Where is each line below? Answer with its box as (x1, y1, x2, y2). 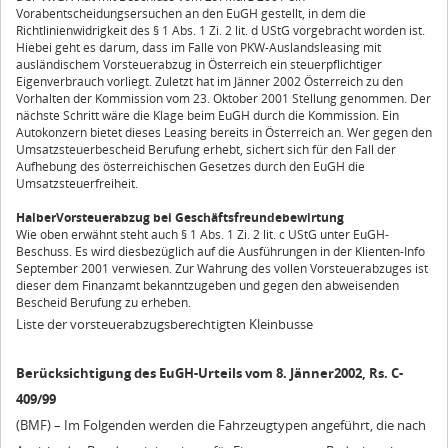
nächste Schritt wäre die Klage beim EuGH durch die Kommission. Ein (16, 107, 399, 125)
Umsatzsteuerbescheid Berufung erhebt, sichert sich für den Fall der (16, 141, 396, 159)
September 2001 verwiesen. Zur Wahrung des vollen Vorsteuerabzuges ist (16, 260, 428, 278)
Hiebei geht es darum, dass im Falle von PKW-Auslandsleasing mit (16, 39, 381, 57)
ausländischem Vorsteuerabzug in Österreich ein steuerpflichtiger (16, 56, 382, 74)
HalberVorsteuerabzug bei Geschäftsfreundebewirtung (16, 209, 344, 227)
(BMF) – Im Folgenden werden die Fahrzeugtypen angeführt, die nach (16, 416, 426, 435)
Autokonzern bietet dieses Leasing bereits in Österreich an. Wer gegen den (16, 124, 432, 142)
